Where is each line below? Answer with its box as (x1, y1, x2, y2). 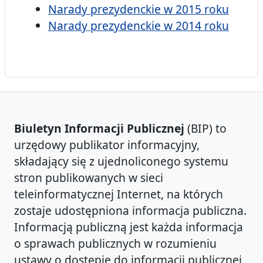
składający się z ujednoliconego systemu (14, 153, 228, 170)
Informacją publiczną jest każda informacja (14, 219, 243, 235)
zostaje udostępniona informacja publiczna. (14, 203, 247, 219)
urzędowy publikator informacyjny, (14, 137, 200, 153)
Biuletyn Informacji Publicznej (14, 120, 184, 137)
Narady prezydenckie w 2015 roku (48, 1, 229, 18)
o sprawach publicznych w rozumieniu (14, 235, 217, 252)
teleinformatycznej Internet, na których (14, 186, 223, 203)
